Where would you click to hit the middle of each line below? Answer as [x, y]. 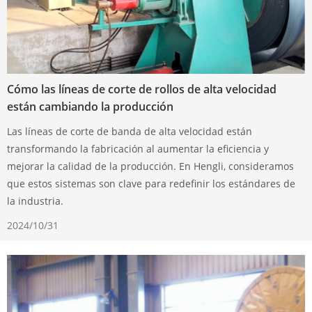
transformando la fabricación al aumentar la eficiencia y [138, 149]
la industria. [35, 201]
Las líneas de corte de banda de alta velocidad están [130, 131]
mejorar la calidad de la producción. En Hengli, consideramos [150, 166]
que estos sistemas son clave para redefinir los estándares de [151, 184]
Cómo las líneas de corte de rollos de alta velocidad [142, 89]
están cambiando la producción [90, 107]
